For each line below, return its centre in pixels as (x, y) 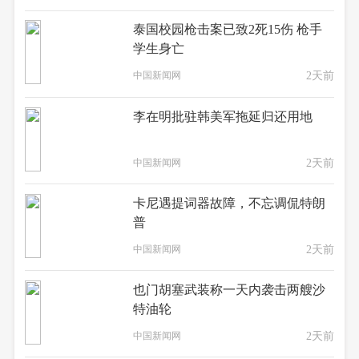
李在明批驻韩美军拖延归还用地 (223, 116)
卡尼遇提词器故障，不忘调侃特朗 (230, 203)
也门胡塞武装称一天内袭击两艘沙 (230, 289)
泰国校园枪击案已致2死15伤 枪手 (228, 30)
